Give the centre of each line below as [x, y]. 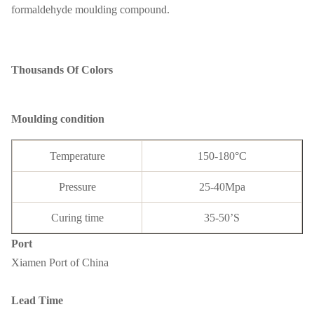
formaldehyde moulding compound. [90, 9]
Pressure [77, 187]
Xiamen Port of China [60, 262]
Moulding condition [58, 119]
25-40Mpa [222, 187]
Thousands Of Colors [62, 70]
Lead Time [37, 300]
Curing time [77, 218]
